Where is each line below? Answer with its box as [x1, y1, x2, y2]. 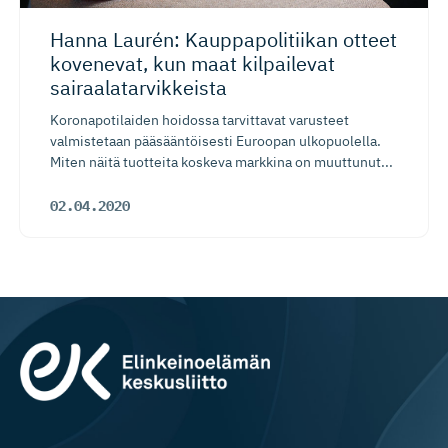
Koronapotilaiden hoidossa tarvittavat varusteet [50, 111, 349, 130]
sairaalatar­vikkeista [50, 74, 227, 102]
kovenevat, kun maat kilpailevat [50, 50, 335, 78]
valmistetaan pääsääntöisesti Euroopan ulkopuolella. [50, 132, 381, 151]
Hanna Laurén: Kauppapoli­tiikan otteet [50, 26, 397, 54]
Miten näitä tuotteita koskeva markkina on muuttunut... [50, 153, 393, 172]
